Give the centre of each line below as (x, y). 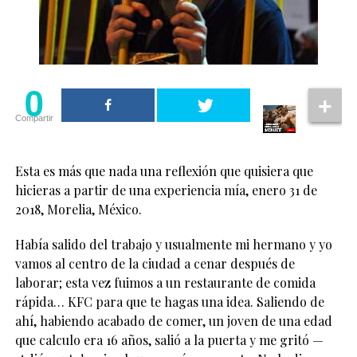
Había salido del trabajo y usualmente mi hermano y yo (173, 244)
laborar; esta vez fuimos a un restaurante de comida (165, 282)
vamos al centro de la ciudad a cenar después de (155, 263)
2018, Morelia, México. (78, 209)
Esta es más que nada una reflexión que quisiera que (164, 171)
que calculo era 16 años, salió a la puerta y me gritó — (169, 339)
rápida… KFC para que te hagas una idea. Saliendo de (169, 301)
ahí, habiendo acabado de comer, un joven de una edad (173, 320)
